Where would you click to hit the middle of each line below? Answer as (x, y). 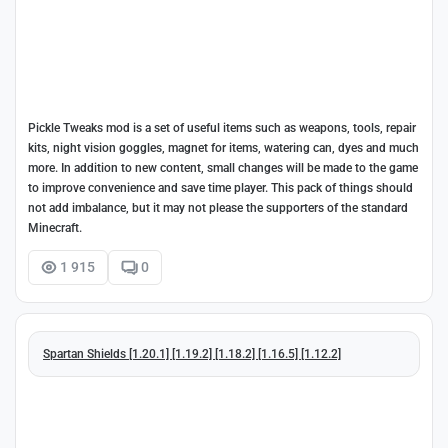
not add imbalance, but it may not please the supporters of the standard (218, 208)
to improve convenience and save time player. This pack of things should (220, 188)
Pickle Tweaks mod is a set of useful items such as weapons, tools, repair (222, 128)
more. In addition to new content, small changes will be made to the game (223, 168)
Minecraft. (55, 228)
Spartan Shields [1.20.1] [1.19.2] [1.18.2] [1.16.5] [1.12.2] (192, 353)
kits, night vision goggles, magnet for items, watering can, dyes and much (223, 148)
